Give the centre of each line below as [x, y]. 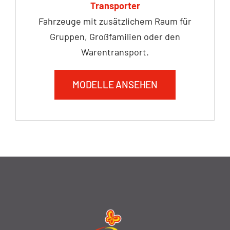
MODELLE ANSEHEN [115, 84]
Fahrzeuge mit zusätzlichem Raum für [115, 21]
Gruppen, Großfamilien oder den [115, 36]
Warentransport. [115, 52]
